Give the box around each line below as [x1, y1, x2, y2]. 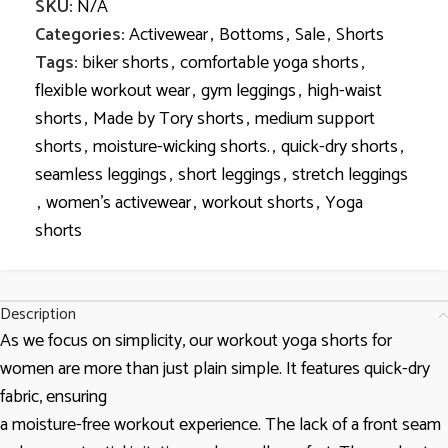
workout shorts [202, 188, 314, 218]
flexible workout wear [35, 76, 190, 106]
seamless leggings [35, 160, 167, 190]
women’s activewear [46, 188, 191, 218]
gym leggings [201, 76, 296, 106]
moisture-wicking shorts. [93, 132, 270, 162]
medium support [255, 104, 375, 134]
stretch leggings [292, 160, 408, 190]
